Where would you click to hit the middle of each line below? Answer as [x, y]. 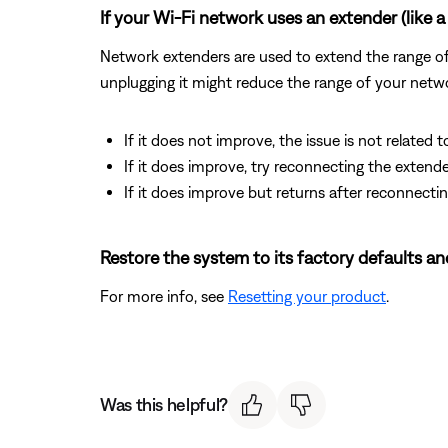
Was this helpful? [164, 405]
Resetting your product [307, 295]
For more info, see [164, 295]
